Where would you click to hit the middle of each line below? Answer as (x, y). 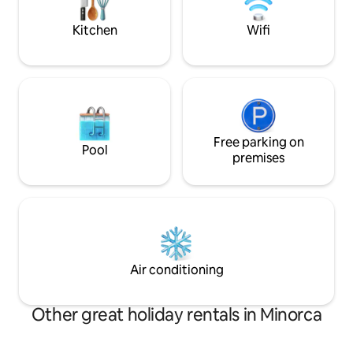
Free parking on (258, 143)
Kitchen (95, 31)
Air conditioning (176, 270)
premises (258, 158)
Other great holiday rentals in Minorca (176, 315)
